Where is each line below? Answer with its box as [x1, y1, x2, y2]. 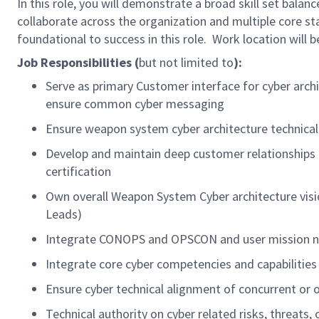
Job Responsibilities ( [17, 54, 139, 70]
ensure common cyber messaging [46, 95, 227, 112]
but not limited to [139, 54, 234, 70]
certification [46, 163, 114, 179]
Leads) [46, 206, 85, 222]
